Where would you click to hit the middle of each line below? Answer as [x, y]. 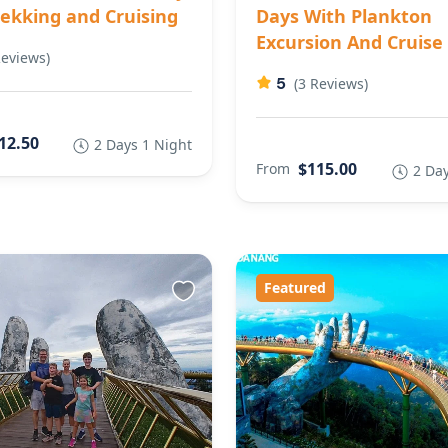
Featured [295, 287]
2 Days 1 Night [143, 144]
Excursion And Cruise [349, 41]
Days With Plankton [344, 15]
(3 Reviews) [331, 83]
